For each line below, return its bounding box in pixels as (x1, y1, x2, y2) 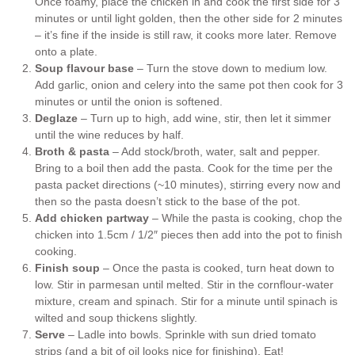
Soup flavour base (35, 62, 134, 75)
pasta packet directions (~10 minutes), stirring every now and (35, 178, 341, 192)
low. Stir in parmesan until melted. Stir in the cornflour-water (35, 278, 334, 292)
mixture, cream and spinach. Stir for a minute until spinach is (35, 295, 338, 308)
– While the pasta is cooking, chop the (149, 212, 342, 225)
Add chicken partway (35, 212, 149, 225)
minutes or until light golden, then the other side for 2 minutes (35, 12, 342, 25)
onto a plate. (35, 45, 97, 59)
